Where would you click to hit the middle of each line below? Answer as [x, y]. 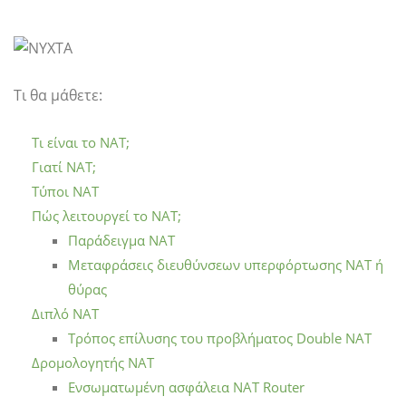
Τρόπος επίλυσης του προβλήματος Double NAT [220, 338]
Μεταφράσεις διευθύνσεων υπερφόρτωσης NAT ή [226, 265]
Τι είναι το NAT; [81, 143]
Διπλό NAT [65, 314]
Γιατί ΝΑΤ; [64, 167]
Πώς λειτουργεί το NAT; [106, 216]
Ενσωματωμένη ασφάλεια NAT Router [186, 387]
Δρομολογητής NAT [93, 363]
